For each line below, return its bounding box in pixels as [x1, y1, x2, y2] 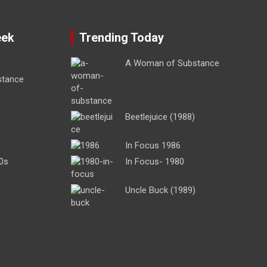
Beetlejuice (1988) [125, 111, 195, 123]
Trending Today [79, 30, 164, 45]
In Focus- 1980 [125, 156, 184, 167]
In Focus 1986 [125, 140, 181, 151]
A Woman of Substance [125, 58, 219, 69]
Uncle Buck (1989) [125, 185, 195, 196]
